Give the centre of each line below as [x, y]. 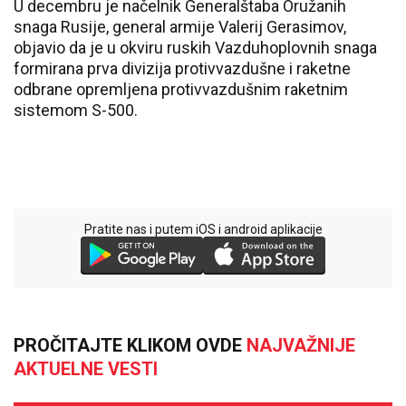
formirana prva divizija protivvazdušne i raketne [182, 68]
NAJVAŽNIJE [301, 345]
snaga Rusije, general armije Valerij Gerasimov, [180, 27]
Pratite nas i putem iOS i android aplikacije [203, 229]
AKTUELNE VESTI [86, 369]
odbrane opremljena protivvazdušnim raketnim [181, 89]
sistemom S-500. [76, 110]
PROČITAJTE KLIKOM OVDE [130, 345]
